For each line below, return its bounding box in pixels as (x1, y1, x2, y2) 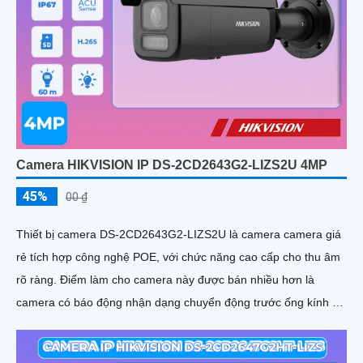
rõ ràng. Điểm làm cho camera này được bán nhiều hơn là (16, 272, 60, 286)
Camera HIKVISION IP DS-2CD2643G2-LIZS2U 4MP (16, 157, 327, 172)
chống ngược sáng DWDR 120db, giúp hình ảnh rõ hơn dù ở (16, 318, 327, 331)
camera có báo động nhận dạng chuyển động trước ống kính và (16, 295, 344, 309)
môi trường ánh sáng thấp (16, 340, 150, 354)
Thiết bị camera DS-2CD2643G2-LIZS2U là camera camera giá (16, 227, 341, 241)
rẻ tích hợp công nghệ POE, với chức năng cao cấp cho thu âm (16, 250, 340, 263)
